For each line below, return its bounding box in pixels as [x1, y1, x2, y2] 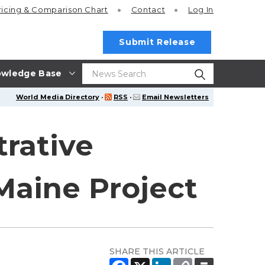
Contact [131, 5, 166, 15]
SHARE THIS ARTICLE [109, 246, 205, 257]
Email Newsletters [142, 93, 209, 101]
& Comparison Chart [24, 5, 108, 15]
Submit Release [119, 37, 196, 47]
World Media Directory [16, 93, 99, 101]
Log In [188, 5, 214, 15]
